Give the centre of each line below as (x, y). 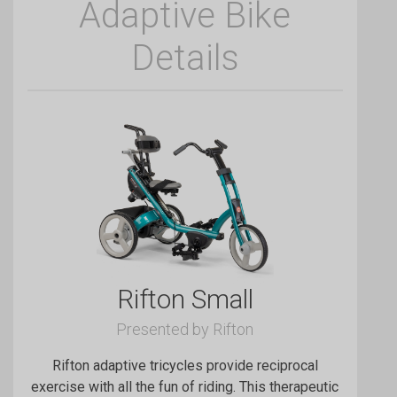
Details (185, 58)
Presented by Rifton (185, 329)
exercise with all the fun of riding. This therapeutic (185, 386)
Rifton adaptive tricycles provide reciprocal (185, 365)
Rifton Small (185, 299)
